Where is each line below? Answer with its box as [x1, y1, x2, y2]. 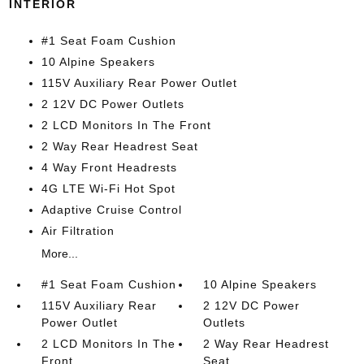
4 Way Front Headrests [41, 161, 177, 174]
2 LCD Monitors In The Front [41, 119, 211, 132]
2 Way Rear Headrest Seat [41, 140, 198, 153]
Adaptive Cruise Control [41, 203, 182, 216]
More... [41, 247, 78, 260]
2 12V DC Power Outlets [41, 97, 184, 110]
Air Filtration [41, 224, 115, 237]
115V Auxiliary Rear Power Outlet [41, 76, 237, 89]
